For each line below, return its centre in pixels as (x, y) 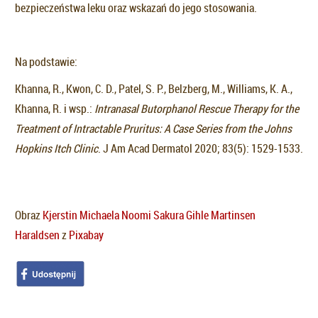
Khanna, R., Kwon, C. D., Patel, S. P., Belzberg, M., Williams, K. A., (154, 89)
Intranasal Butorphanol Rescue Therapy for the (197, 109)
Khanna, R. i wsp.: (55, 109)
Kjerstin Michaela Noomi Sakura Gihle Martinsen (149, 215)
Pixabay (86, 235)
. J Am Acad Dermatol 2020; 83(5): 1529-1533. (201, 149)
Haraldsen (37, 235)
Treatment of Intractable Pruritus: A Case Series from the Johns (153, 129)
